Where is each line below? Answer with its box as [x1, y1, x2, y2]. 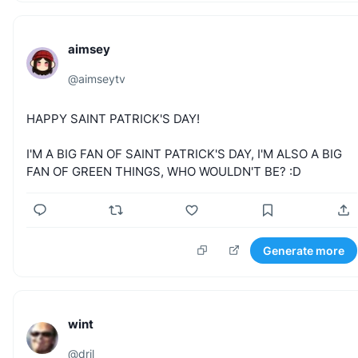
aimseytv [78, 71, 125, 86]
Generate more [263, 243, 344, 257]
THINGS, [115, 163, 164, 179]
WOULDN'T [199, 163, 261, 179]
